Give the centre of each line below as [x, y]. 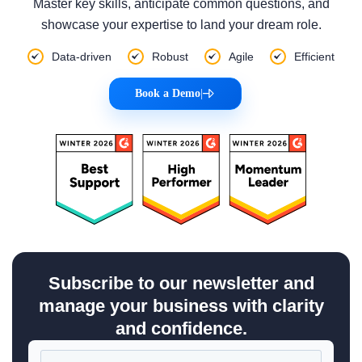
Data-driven [82, 57]
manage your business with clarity [181, 306]
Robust [170, 57]
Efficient [314, 57]
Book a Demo [167, 94]
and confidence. [181, 329]
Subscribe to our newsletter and [181, 284]
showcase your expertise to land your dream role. [181, 25]
